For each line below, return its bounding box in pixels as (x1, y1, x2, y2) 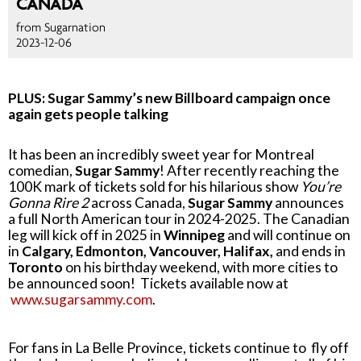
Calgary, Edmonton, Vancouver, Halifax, (19, 243, 276, 259)
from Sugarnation (16, 19, 106, 34)
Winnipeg (164, 226, 227, 243)
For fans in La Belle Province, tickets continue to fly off (8, 339, 349, 356)
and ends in (276, 243, 346, 259)
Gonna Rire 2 (8, 194, 89, 211)
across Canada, (89, 194, 188, 211)
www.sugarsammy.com (10, 291, 152, 308)
